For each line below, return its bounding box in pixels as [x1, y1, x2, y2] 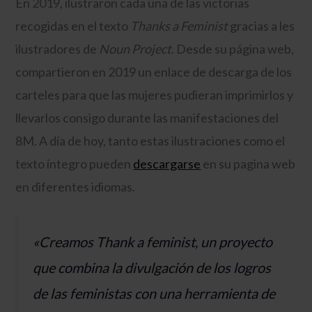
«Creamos [33, 233, 97, 250]
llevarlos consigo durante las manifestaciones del [15, 109, 279, 125]
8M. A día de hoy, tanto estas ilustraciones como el [15, 132, 286, 148]
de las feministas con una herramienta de [33, 284, 276, 302]
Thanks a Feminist [130, 17, 228, 33]
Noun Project [99, 40, 172, 56]
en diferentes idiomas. [15, 178, 136, 194]
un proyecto [198, 233, 273, 250]
